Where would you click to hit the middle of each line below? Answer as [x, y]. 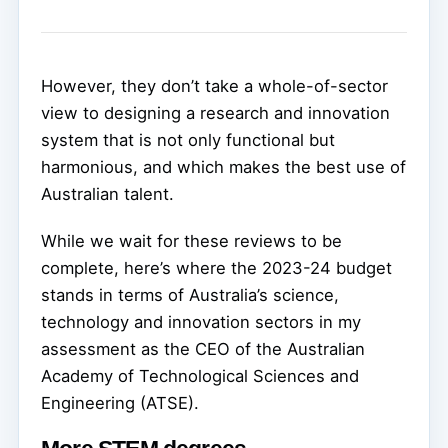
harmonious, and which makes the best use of [223, 166]
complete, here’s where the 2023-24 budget [216, 267]
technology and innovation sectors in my [201, 321]
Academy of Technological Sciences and [200, 375]
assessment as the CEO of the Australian [203, 348]
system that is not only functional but [188, 139]
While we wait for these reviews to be [191, 240]
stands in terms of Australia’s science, [190, 294]
